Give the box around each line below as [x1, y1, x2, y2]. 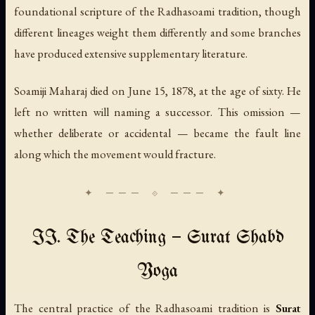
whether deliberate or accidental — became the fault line [14, 125, 301, 141]
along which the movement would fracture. [14, 146, 216, 162]
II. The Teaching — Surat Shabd [31, 229, 284, 248]
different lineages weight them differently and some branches [14, 25, 301, 41]
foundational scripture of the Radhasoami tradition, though [14, 4, 301, 20]
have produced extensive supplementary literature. [14, 46, 247, 62]
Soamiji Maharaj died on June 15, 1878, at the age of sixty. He [14, 83, 301, 99]
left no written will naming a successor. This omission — [14, 104, 301, 120]
